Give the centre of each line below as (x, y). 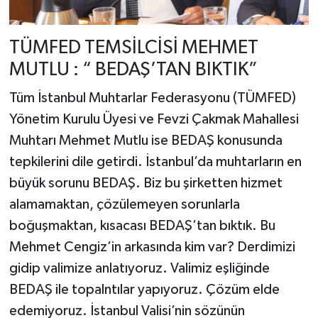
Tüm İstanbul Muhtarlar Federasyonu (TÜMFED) (152, 98)
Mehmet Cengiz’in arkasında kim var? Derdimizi (152, 247)
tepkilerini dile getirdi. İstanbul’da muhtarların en (155, 161)
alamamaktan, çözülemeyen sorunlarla (124, 204)
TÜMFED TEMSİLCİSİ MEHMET (133, 48)
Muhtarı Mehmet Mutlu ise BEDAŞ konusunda (146, 140)
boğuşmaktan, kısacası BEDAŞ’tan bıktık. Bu (142, 225)
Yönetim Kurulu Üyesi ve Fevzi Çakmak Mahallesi (154, 119)
